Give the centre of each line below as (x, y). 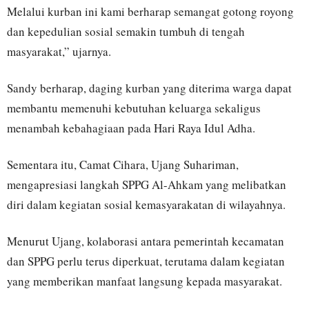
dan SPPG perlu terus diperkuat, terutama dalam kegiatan (146, 261)
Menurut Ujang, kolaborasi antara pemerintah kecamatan (146, 241)
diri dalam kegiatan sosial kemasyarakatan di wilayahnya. (146, 204)
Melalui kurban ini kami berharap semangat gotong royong (150, 11)
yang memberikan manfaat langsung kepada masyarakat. (144, 281)
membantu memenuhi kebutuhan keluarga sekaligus (134, 108)
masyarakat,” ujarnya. (59, 51)
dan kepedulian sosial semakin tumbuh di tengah (126, 31)
